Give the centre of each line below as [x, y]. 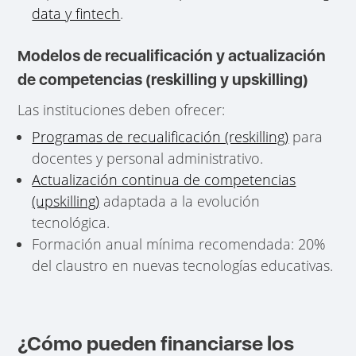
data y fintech [76, 13]
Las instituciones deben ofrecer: [122, 109]
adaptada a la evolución [180, 201]
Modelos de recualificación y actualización [172, 55]
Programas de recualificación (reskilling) [161, 136]
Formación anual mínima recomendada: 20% [179, 244]
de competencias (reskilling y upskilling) [163, 79]
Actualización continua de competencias [164, 179]
